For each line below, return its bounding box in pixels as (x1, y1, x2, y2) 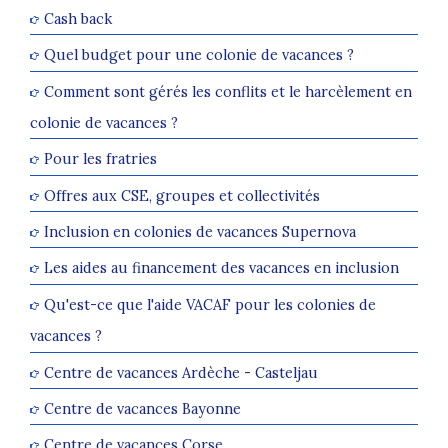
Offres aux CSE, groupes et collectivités (44, 186, 320, 206)
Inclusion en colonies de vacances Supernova (44, 222, 356, 242)
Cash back (44, 9, 112, 29)
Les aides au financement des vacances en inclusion (44, 258, 399, 278)
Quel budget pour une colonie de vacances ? (44, 45, 354, 65)
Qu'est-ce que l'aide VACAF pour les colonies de (44, 295, 376, 315)
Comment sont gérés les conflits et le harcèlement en (44, 81, 412, 101)
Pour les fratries (44, 149, 157, 169)
